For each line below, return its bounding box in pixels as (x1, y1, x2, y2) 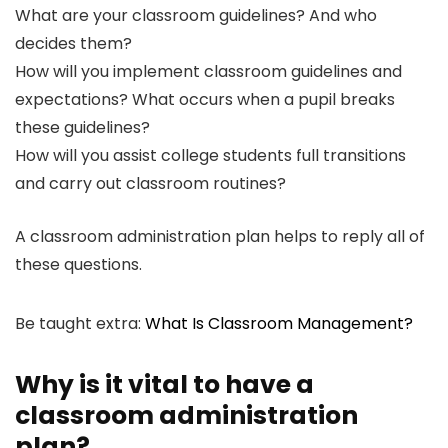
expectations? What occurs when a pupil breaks (15, 88, 395, 111)
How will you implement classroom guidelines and (15, 60, 402, 83)
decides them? (15, 32, 136, 55)
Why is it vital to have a (15, 367, 314, 402)
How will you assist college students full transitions (15, 144, 406, 167)
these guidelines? (15, 116, 154, 139)
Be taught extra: (15, 312, 145, 335)
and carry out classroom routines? (15, 172, 290, 195)
